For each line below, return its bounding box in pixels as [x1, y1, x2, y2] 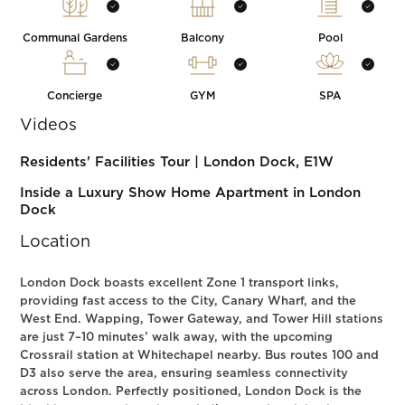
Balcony [180, 33, 224, 43]
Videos [20, 118, 78, 134]
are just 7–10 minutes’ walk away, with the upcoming [20, 332, 334, 344]
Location [20, 234, 91, 250]
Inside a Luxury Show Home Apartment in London [20, 186, 362, 200]
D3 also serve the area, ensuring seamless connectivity [20, 368, 349, 380]
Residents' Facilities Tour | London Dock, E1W [20, 155, 334, 169]
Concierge [47, 90, 103, 101]
